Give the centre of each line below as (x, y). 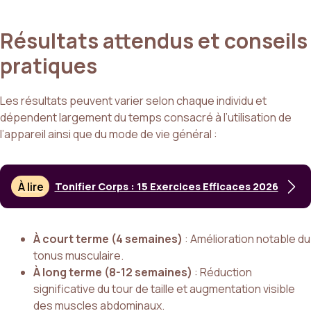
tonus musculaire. (78, 255)
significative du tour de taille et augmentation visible (164, 288)
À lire (31, 186)
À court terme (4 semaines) (108, 238)
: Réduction (222, 272)
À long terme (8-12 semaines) (113, 272)
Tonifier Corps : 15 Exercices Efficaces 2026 (166, 187)
